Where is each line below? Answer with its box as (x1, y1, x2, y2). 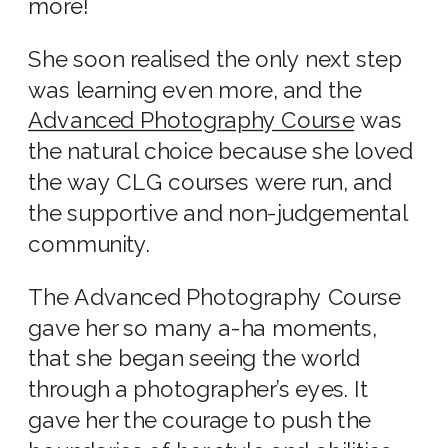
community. (28, 230, 150, 258)
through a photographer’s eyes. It (28, 376, 369, 403)
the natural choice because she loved (28, 138, 414, 165)
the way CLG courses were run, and (28, 169, 393, 196)
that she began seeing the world (28, 345, 360, 373)
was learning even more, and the (28, 76, 362, 104)
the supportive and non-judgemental (28, 199, 408, 227)
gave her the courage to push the (28, 407, 372, 434)
